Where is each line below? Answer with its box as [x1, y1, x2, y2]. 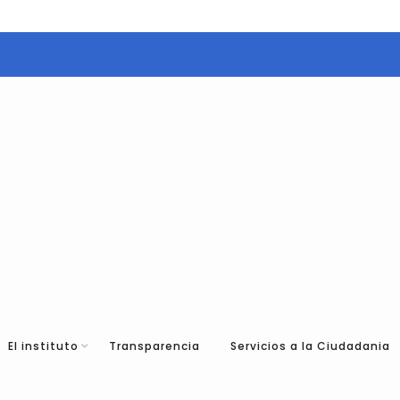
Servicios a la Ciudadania [229, 337, 390, 354]
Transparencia [108, 337, 200, 354]
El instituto [7, 337, 79, 354]
